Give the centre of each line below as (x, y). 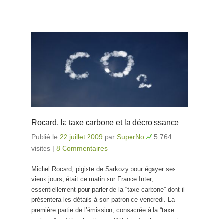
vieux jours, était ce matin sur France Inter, (92, 179)
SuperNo (131, 137)
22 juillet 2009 (81, 137)
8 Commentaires (82, 148)
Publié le (45, 137)
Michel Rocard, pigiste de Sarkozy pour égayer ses (104, 169)
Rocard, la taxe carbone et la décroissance (105, 123)
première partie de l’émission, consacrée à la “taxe (103, 210)
